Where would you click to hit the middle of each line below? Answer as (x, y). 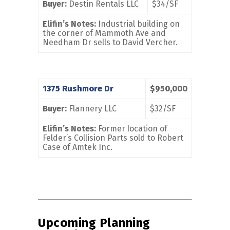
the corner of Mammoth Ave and (104, 33)
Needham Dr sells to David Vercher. (110, 43)
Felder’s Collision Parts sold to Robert (113, 138)
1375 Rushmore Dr (78, 89)
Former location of (132, 129)
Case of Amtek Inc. (78, 147)
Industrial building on (138, 24)
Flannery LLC (92, 109)
